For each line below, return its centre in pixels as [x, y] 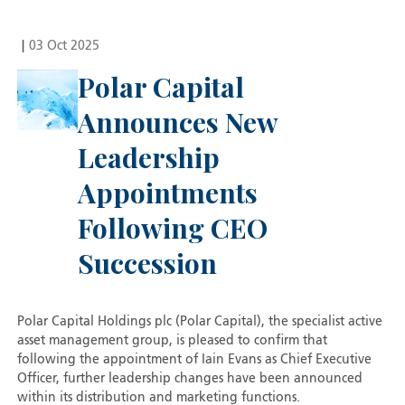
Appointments [167, 193]
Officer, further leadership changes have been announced [189, 379]
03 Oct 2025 [64, 47]
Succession [147, 264]
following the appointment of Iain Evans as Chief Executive [194, 360]
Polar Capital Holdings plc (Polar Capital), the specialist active [199, 322]
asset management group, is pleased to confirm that [172, 341]
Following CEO [172, 228]
